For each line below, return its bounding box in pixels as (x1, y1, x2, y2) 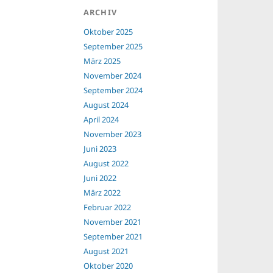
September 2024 (83, 85, 143, 96)
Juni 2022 (83, 172, 116, 183)
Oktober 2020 (83, 260, 133, 271)
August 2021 (83, 246, 129, 257)
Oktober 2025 (83, 26, 133, 37)
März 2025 (83, 55, 121, 66)
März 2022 (83, 187, 121, 198)
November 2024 (83, 70, 141, 81)
